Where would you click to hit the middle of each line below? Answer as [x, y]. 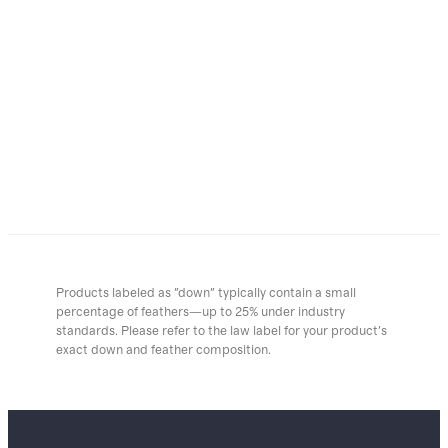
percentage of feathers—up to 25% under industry [200, 313]
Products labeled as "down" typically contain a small [206, 294]
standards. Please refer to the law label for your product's [221, 332]
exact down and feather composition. [163, 351]
